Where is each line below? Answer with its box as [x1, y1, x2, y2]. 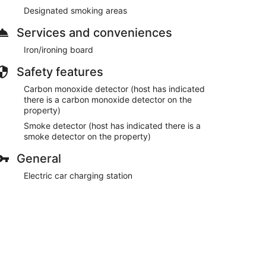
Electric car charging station [24, 170, 132, 180]
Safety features [17, 65, 103, 79]
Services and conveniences [17, 26, 172, 40]
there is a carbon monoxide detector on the [24, 94, 192, 104]
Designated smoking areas [24, 5, 127, 15]
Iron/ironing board [24, 45, 93, 55]
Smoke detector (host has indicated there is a [24, 121, 201, 131]
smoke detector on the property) [24, 131, 151, 141]
